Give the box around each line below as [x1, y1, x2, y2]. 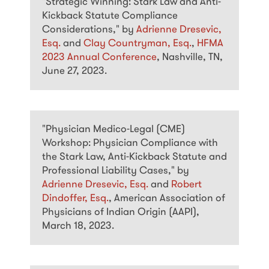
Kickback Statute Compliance [42, 11, 178, 22]
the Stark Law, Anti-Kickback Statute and [42, 152, 227, 163]
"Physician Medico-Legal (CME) [42, 124, 185, 135]
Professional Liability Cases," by [42, 166, 189, 177]
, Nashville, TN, [157, 52, 223, 63]
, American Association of [109, 193, 225, 204]
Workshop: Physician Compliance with [42, 138, 218, 149]
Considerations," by [42, 25, 136, 35]
